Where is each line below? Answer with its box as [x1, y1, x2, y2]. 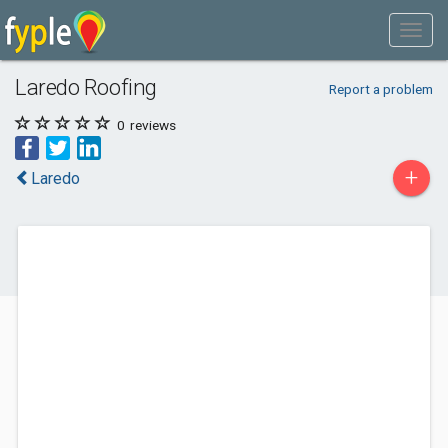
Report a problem [328, 81, 433, 97]
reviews [127, 117, 176, 133]
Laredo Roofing [15, 74, 157, 100]
